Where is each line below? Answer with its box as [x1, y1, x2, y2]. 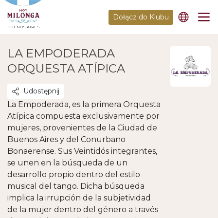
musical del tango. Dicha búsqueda [7, 182, 145, 191]
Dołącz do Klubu [113, 12, 169, 21]
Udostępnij [23, 87, 59, 95]
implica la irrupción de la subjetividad [7, 193, 151, 202]
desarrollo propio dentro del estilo [7, 170, 140, 179]
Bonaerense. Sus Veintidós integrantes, [7, 146, 157, 156]
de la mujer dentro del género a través [7, 205, 158, 214]
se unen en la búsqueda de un [7, 158, 127, 167]
